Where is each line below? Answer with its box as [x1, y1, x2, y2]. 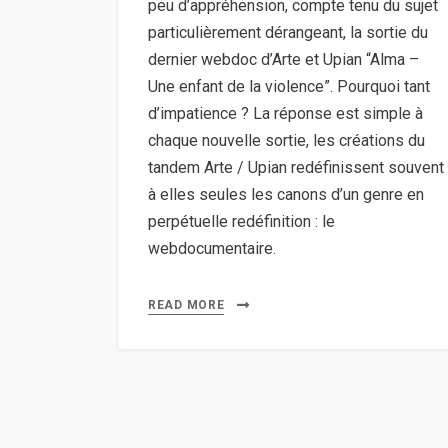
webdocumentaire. [148, 238, 276, 258]
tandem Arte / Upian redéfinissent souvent [148, 157, 444, 177]
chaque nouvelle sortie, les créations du [148, 130, 425, 150]
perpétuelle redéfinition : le [148, 211, 335, 231]
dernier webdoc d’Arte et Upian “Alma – [148, 49, 419, 69]
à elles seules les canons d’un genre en [148, 184, 424, 204]
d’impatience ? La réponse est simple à [148, 103, 423, 123]
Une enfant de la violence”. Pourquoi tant [148, 76, 430, 96]
